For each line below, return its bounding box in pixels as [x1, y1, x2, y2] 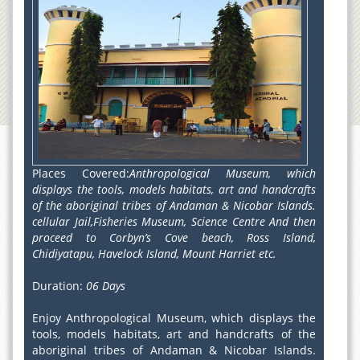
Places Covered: [32, 166, 129, 181]
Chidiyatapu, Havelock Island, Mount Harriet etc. [32, 246, 276, 261]
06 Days [86, 278, 125, 293]
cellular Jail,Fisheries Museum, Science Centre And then [32, 214, 316, 229]
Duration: [32, 278, 86, 293]
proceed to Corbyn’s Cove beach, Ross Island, [32, 230, 316, 245]
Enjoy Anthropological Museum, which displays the [32, 310, 316, 325]
